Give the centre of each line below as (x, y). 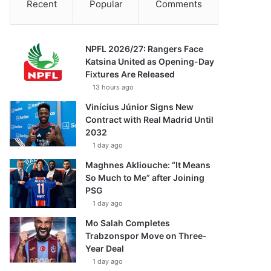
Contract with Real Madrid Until (150, 119)
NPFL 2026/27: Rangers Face (145, 49)
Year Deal (105, 248)
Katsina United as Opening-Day (150, 61)
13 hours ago (113, 87)
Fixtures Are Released (130, 74)
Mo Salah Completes (128, 223)
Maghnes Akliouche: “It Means (148, 165)
